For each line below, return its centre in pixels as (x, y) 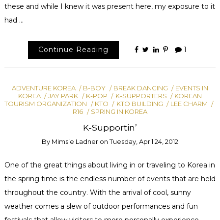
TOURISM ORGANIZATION (46, 104)
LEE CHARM (189, 104)
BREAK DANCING (140, 88)
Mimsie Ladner (75, 141)
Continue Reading (74, 50)
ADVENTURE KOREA (43, 88)
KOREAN (188, 96)
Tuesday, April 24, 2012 (144, 141)
